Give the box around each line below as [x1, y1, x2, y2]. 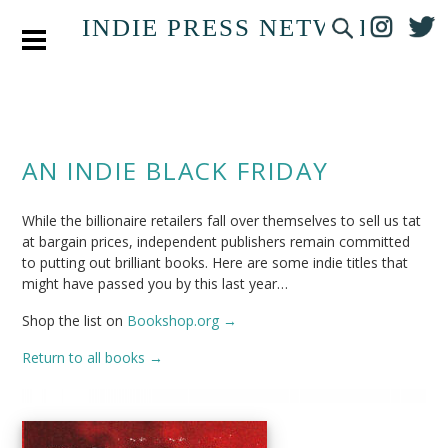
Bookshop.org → [127, 311, 238, 330]
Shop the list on [22, 311, 128, 330]
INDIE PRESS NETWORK [82, 14, 398, 41]
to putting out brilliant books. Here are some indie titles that [22, 253, 409, 272]
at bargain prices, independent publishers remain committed [22, 232, 411, 251]
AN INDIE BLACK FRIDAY [22, 153, 330, 187]
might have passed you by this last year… [22, 274, 289, 293]
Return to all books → [22, 348, 164, 367]
